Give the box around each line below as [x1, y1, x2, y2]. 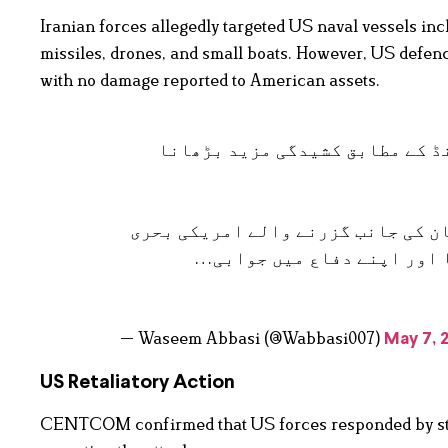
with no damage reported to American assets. [40, 70, 380, 91]
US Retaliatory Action [40, 373, 235, 393]
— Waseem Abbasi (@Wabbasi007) [120, 328, 384, 349]
